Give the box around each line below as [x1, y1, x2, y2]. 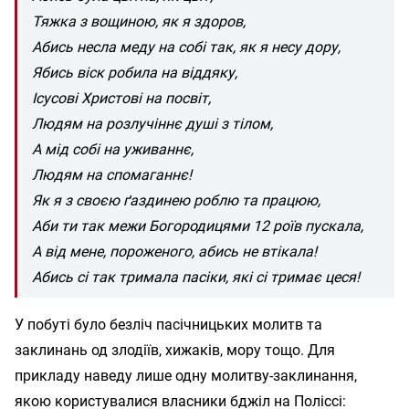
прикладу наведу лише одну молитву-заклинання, [15, 366, 357, 384]
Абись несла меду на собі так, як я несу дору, [32, 37, 341, 56]
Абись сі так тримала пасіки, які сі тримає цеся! [32, 267, 360, 286]
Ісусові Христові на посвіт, [32, 89, 211, 107]
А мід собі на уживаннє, [32, 140, 194, 158]
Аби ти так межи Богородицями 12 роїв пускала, [32, 216, 363, 235]
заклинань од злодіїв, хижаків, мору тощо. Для [15, 341, 335, 359]
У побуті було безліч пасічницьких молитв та [15, 315, 322, 333]
